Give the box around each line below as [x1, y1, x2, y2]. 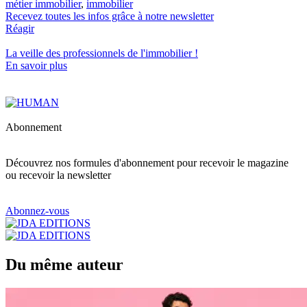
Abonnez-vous [5, 205, 69, 217]
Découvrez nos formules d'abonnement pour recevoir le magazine [5, 157, 288, 169]
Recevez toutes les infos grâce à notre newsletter [5, 10, 214, 23]
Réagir [5, 23, 34, 35]
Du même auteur [5, 256, 123, 274]
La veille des [5, 47, 63, 60]
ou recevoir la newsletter [5, 169, 111, 182]
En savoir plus [5, 60, 67, 72]
